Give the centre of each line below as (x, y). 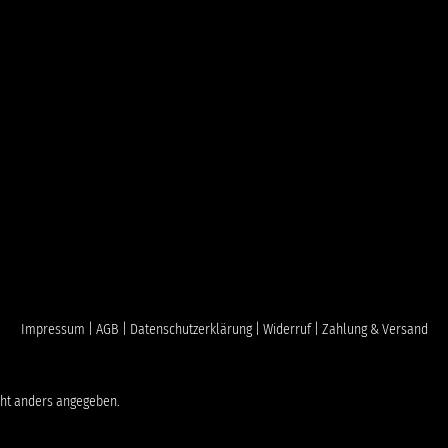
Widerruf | (292, 329)
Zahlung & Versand (375, 329)
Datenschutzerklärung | (196, 329)
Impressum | (58, 329)
